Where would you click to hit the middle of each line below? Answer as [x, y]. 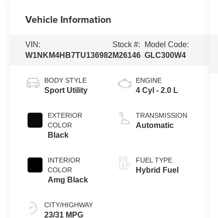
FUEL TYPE [154, 160]
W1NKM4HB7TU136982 [69, 55]
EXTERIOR [65, 116]
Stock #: [127, 45]
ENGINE [148, 81]
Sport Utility [66, 91]
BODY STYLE [66, 81]
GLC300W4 [165, 55]
